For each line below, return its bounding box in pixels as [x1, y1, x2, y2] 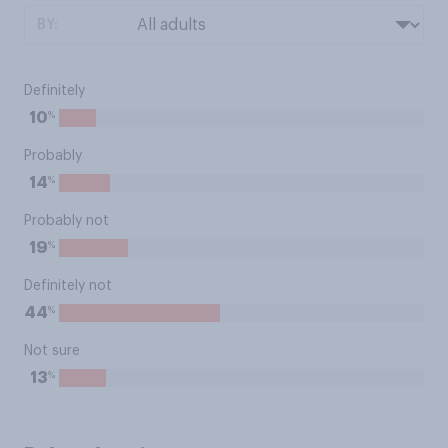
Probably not [24, 214, 109, 228]
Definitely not [24, 279, 112, 293]
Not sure [24, 344, 80, 358]
